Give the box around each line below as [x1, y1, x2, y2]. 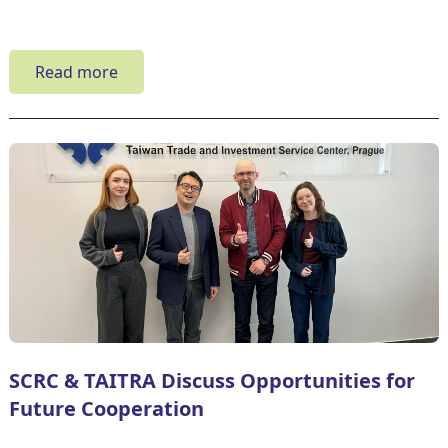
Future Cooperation [8, 394, 204, 422]
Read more [34, 60, 118, 83]
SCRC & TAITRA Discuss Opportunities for [8, 366, 415, 394]
